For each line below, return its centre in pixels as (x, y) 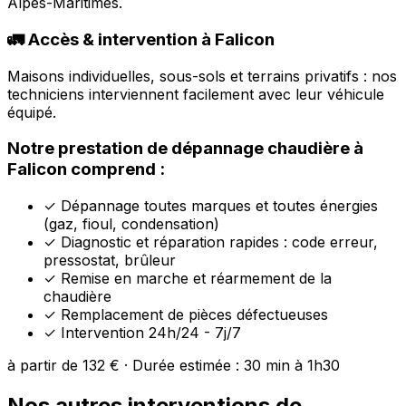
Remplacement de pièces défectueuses (192, 314)
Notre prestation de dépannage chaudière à (185, 149)
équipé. (32, 112)
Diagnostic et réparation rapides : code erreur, (217, 242)
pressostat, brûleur (110, 260)
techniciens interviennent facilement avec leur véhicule (196, 94)
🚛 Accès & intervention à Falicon (141, 39)
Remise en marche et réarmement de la (194, 278)
